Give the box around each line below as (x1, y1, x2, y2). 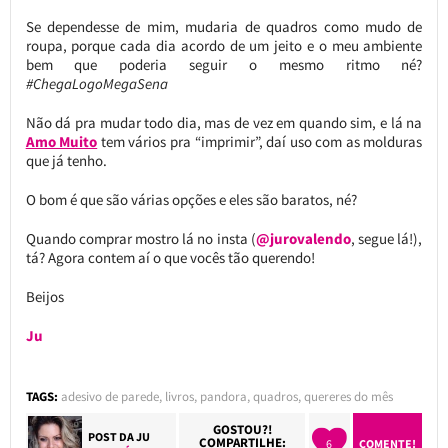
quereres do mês (303, 387, 393, 405)
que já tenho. (25, 150, 107, 170)
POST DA (88, 428, 137, 444)
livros (164, 387, 194, 405)
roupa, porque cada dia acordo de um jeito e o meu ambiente (25, 35, 423, 55)
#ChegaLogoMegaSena (25, 73, 168, 93)
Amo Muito (25, 131, 98, 151)
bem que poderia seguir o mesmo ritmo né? (25, 54, 423, 74)
